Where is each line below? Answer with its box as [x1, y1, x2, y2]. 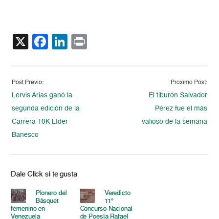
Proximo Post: [170, 80, 207, 86]
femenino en [11, 206, 45, 213]
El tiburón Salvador [148, 92, 207, 99]
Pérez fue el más [154, 105, 207, 112]
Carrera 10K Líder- [12, 118, 71, 126]
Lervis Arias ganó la [12, 92, 73, 99]
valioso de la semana [141, 118, 207, 126]
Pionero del [35, 190, 67, 197]
